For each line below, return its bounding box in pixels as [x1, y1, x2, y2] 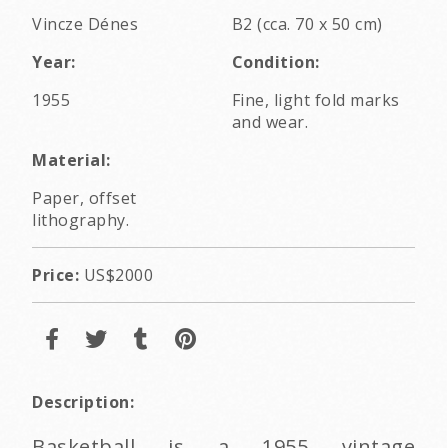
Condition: [231, 50, 320, 73]
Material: [32, 148, 111, 171]
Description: [32, 390, 134, 413]
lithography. [32, 208, 129, 231]
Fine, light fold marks [231, 88, 400, 111]
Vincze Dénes [32, 12, 138, 35]
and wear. [231, 110, 308, 133]
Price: [32, 263, 79, 286]
